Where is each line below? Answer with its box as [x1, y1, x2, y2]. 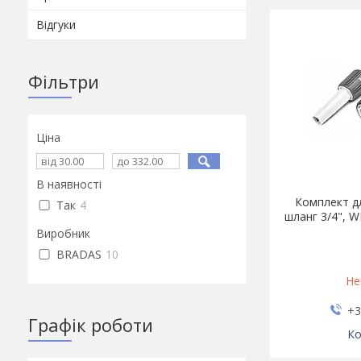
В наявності [36, 176, 102, 192]
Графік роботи [28, 313, 153, 337]
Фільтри [28, 69, 99, 93]
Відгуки [36, 17, 76, 32]
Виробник [36, 226, 90, 241]
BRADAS [56, 247, 102, 262]
